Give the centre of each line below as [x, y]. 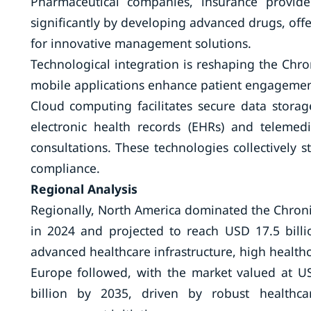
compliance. [65, 168]
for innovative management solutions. [141, 43]
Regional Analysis [84, 189]
